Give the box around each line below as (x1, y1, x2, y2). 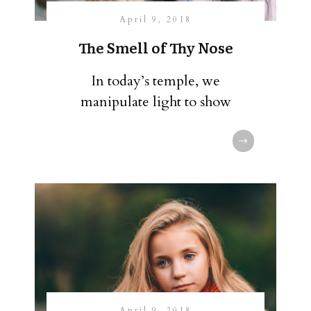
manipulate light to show (80, 92, 231, 111)
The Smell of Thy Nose (78, 37, 233, 58)
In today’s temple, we (91, 72, 220, 90)
